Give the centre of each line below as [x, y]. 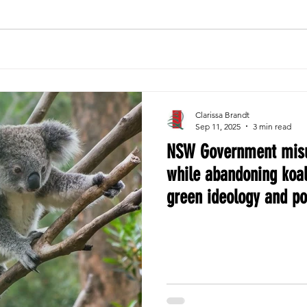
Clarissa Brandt [222, 114]
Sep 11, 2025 [218, 126]
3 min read [272, 126]
